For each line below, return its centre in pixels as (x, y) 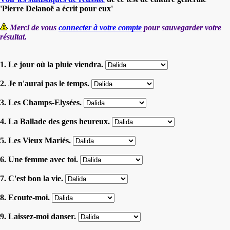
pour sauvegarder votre (181, 27)
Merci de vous (34, 27)
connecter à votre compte (100, 27)
